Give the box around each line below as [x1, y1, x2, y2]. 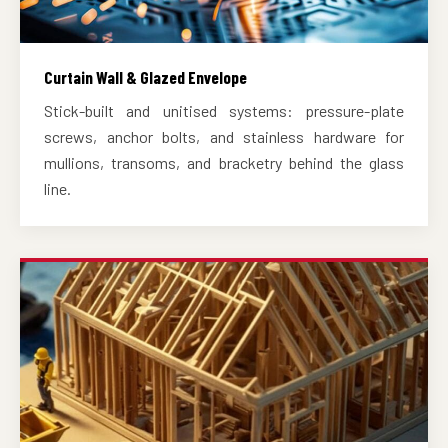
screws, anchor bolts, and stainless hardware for [44, 127, 404, 147]
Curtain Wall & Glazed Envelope [44, 67, 247, 87]
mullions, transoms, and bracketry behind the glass [44, 153, 404, 173]
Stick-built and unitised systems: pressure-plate [44, 101, 404, 121]
